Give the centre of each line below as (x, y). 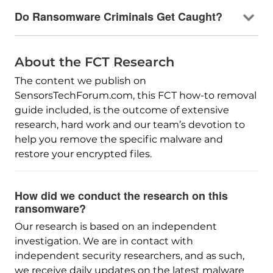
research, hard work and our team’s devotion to (129, 124)
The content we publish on (80, 80)
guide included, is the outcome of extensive (122, 110)
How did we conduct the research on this (121, 195)
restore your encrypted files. (83, 154)
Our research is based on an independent (115, 226)
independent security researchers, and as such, (129, 255)
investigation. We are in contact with (104, 241)
